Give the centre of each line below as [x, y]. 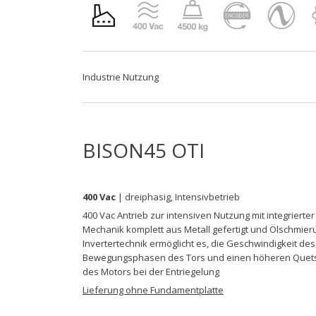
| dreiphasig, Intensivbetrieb [178, 196]
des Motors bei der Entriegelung [151, 271]
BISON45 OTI [144, 150]
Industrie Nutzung [121, 77]
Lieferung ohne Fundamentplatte [153, 290]
